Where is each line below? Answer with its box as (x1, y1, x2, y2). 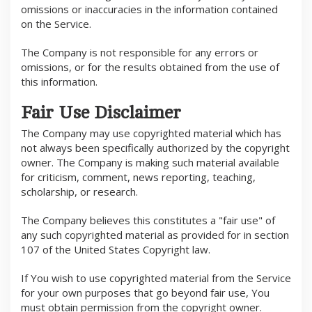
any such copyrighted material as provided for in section (21, 228, 289, 242)
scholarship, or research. (21, 185, 138, 199)
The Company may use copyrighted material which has (21, 126, 281, 141)
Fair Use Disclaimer (21, 102, 181, 123)
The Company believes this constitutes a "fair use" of (21, 213, 275, 228)
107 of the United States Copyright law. (21, 242, 210, 257)
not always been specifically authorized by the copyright (21, 141, 290, 155)
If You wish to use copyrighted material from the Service (21, 271, 291, 286)
